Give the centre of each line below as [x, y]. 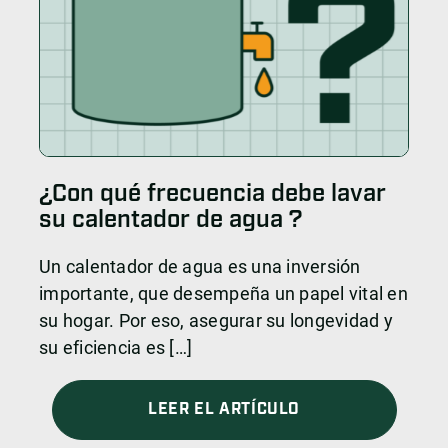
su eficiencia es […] [115, 348]
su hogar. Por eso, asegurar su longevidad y [216, 321]
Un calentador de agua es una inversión [200, 267]
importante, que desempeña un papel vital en [223, 294]
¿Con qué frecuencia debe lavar [212, 194]
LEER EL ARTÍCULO [224, 410]
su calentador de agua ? [170, 220]
